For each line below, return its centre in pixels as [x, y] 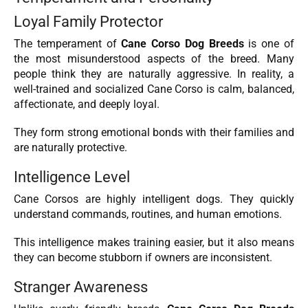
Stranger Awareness [81, 287]
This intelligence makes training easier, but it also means [154, 242]
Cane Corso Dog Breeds [183, 43]
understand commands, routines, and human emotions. [148, 214]
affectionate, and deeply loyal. [87, 104]
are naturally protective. [70, 147]
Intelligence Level [72, 177]
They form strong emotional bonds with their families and [154, 132]
